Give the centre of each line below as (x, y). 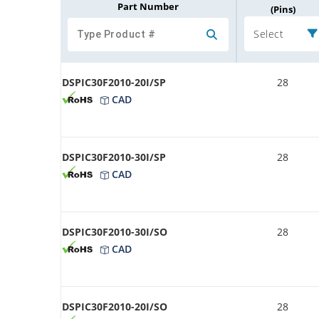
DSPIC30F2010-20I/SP (114, 82)
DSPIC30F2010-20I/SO (115, 306)
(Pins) (283, 9)
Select (268, 33)
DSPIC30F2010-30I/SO (115, 231)
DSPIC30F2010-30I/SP (114, 157)
